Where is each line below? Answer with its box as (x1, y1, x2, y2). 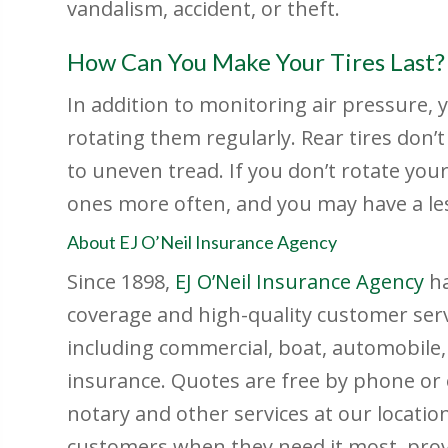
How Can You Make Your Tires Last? (67, 47, 446, 77)
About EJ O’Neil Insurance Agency (67, 231, 338, 254)
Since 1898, (67, 268, 176, 296)
